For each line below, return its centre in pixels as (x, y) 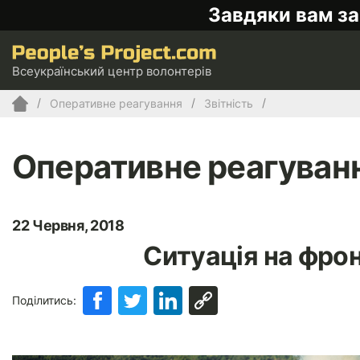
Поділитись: (44, 300)
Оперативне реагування (116, 104)
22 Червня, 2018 (68, 225)
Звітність (229, 104)
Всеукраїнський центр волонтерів (112, 71)
